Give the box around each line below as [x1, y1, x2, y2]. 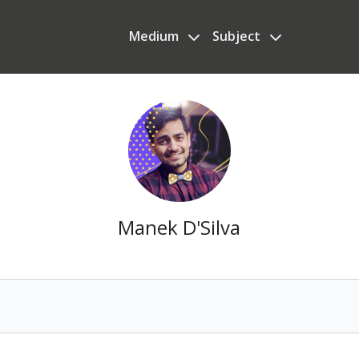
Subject [212, 27, 264, 45]
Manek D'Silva [118, 214, 241, 240]
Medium [128, 27, 182, 45]
